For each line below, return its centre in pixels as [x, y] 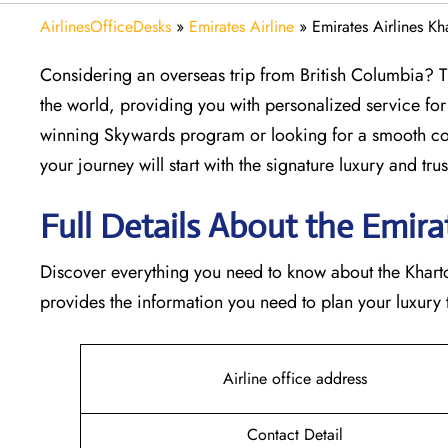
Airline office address [295, 378]
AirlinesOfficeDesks [105, 26]
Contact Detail [295, 434]
